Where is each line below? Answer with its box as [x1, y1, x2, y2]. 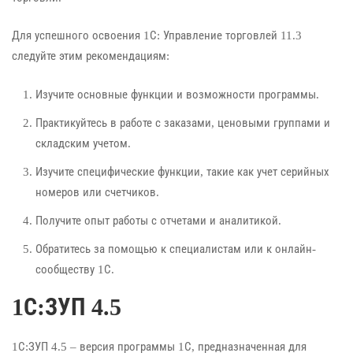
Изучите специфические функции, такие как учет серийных [35, 165, 329, 178]
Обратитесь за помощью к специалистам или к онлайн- [35, 242, 316, 255]
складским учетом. [35, 136, 131, 150]
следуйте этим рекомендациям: [12, 50, 169, 63]
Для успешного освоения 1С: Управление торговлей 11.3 [12, 29, 302, 43]
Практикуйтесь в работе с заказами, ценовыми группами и [35, 116, 330, 129]
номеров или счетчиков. [35, 185, 159, 199]
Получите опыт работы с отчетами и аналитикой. [35, 214, 281, 227]
